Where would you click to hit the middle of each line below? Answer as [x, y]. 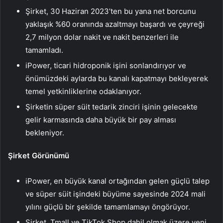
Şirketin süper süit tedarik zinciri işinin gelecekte [111, 107]
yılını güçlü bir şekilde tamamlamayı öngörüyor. [108, 207]
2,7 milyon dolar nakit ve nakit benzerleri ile [102, 37]
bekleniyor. [45, 133]
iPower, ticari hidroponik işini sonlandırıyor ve [106, 66]
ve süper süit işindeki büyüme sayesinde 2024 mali [115, 194]
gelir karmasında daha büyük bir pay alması [101, 120]
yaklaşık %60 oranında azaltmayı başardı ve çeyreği [115, 24]
